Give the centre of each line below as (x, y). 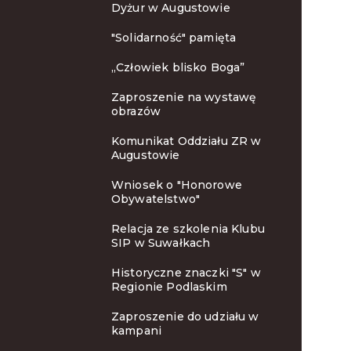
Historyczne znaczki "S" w (186, 273)
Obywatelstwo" (156, 199)
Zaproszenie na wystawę (184, 97)
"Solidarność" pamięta (174, 38)
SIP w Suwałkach (161, 243)
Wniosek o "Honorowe (177, 185)
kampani (137, 331)
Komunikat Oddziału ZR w (186, 141)
